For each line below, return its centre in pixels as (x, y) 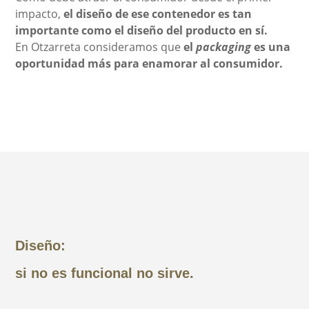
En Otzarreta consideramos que (100, 47)
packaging (224, 47)
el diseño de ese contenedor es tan (158, 13)
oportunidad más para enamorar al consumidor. (149, 63)
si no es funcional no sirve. (105, 273)
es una (271, 47)
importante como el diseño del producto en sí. (142, 30)
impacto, (40, 13)
